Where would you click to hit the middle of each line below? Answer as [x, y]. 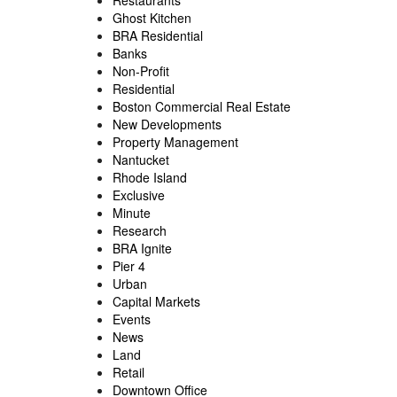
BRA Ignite [142, 249]
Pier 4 [129, 266]
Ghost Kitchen [152, 18]
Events [132, 319]
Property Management [175, 142]
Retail [128, 373]
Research [140, 231]
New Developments [167, 125]
